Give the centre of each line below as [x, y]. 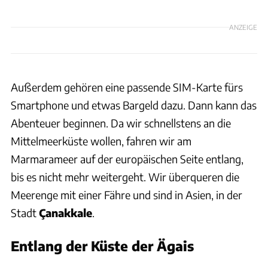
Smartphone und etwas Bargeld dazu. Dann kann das [134, 105]
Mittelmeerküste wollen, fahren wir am [101, 141]
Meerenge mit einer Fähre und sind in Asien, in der [127, 194]
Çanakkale [66, 212]
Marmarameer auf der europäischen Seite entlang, [127, 159]
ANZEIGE [243, 27]
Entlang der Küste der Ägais [102, 246]
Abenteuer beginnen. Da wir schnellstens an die [121, 123]
